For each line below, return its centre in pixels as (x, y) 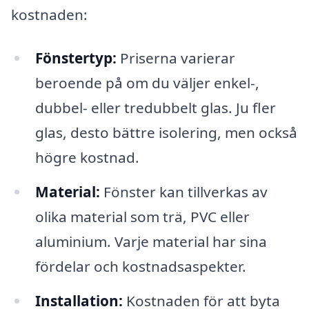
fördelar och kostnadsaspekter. (140, 267)
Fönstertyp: (76, 58)
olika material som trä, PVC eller (142, 217)
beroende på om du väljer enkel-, (147, 83)
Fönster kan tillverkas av (183, 192)
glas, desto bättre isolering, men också (166, 133)
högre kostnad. (87, 158)
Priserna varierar (176, 58)
